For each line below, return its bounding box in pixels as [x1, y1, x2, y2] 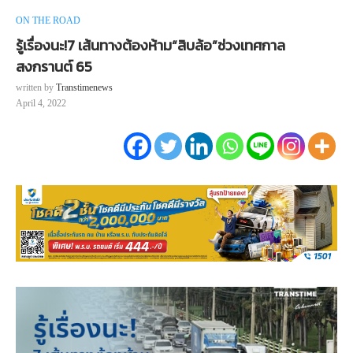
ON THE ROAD [16, 15, 80, 27]
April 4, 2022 [16, 98, 66, 110]
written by [16, 82, 56, 94]
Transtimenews [56, 82, 113, 94]
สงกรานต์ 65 [16, 56, 92, 78]
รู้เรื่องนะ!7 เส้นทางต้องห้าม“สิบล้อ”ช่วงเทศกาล [16, 35, 285, 57]
